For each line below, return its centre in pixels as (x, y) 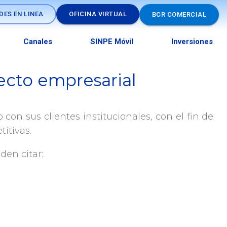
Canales (38, 41)
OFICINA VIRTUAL (98, 14)
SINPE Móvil (112, 41)
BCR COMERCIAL (179, 14)
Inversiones (192, 41)
